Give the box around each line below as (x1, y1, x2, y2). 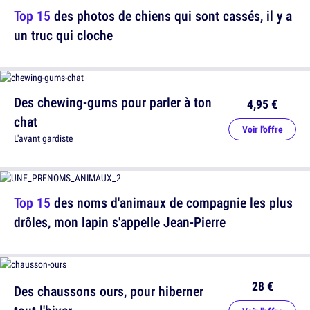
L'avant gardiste (14, 132, 73, 145)
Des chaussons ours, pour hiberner (14, 282, 203, 301)
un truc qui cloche (14, 26, 113, 45)
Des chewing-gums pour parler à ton (14, 93, 212, 112)
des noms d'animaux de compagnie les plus (51, 193, 293, 212)
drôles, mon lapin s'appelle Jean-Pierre (14, 212, 226, 232)
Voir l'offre (241, 123, 283, 136)
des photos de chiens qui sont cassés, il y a (51, 6, 292, 26)
